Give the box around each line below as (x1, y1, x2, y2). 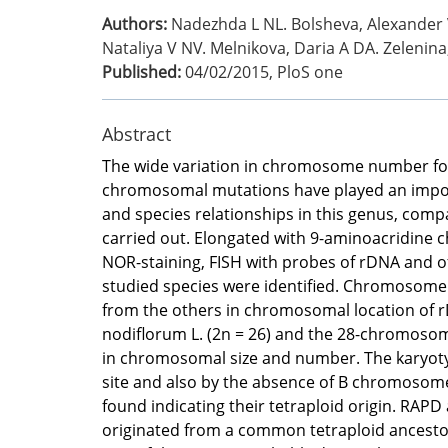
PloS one (277, 60, 343, 83)
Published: (102, 60, 181, 83)
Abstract (102, 121, 171, 146)
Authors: (102, 12, 167, 35)
